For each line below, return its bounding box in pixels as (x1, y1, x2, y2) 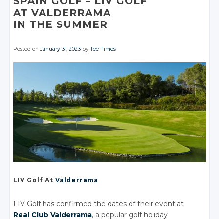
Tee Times (90, 46, 116, 52)
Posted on (13, 46, 41, 52)
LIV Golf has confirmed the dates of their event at (13, 199, 184, 209)
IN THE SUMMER (13, 19, 108, 30)
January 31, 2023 (40, 46, 81, 52)
